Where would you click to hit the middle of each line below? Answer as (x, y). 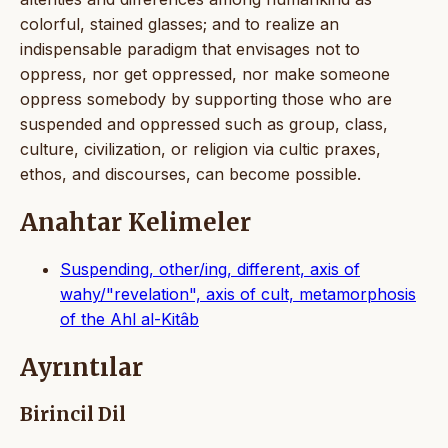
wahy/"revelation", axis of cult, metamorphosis (238, 294)
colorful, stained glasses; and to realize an (179, 23)
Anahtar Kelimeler (135, 222)
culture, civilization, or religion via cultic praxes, (200, 148)
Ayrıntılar (81, 368)
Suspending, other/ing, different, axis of (210, 269)
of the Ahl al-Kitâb (129, 319)
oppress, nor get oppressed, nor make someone (205, 73)
